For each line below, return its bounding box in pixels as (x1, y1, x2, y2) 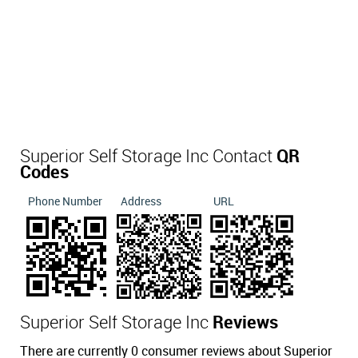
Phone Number (28, 196, 102, 209)
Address (121, 196, 161, 209)
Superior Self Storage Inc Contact (20, 148, 276, 167)
